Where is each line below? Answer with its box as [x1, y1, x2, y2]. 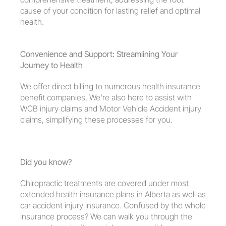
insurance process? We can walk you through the [20, 211, 192, 221]
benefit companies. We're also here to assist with [20, 92, 192, 102]
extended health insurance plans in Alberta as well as [20, 189, 206, 199]
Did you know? [20, 157, 72, 167]
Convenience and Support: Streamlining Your [20, 49, 178, 59]
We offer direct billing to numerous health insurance [20, 81, 200, 91]
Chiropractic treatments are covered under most [20, 178, 189, 188]
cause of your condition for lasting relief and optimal [20, 6, 200, 16]
